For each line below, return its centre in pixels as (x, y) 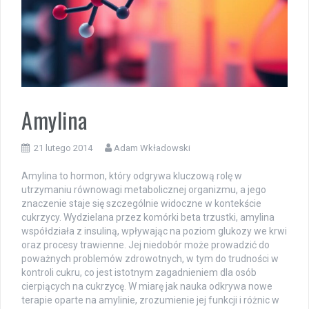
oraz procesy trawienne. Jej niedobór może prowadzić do (146, 245)
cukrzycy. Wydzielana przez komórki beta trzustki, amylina (148, 218)
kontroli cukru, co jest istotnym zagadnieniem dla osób (139, 273)
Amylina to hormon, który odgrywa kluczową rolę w (132, 176)
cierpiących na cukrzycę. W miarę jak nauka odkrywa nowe (147, 287)
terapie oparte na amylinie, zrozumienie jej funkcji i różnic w (150, 300)
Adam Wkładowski (152, 148)
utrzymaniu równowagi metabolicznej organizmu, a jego (144, 190)
